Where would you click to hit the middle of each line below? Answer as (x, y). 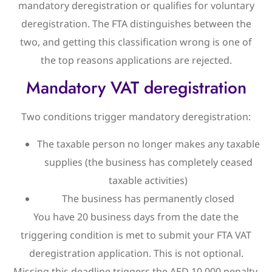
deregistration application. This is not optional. (136, 253)
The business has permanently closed (148, 198)
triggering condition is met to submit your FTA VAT (136, 235)
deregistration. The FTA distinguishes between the (136, 23)
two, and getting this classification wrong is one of (136, 42)
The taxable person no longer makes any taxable (148, 144)
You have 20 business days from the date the (136, 216)
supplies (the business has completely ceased (148, 162)
